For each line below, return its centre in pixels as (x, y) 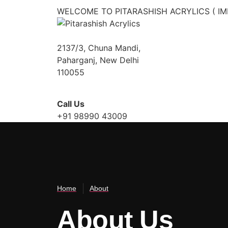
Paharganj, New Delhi (98, 60)
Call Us (71, 104)
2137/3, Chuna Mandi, (99, 48)
